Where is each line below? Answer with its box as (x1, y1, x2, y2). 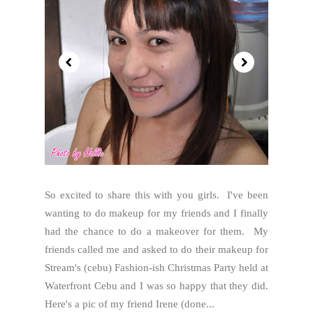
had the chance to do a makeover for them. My (45, 226, 268, 237)
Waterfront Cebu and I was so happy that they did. (45, 280, 268, 291)
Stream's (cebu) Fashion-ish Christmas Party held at (45, 262, 268, 273)
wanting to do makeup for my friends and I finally (45, 208, 268, 219)
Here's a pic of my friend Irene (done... (45, 298, 214, 310)
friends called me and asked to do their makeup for (45, 244, 268, 255)
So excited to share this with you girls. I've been (45, 189, 268, 201)
